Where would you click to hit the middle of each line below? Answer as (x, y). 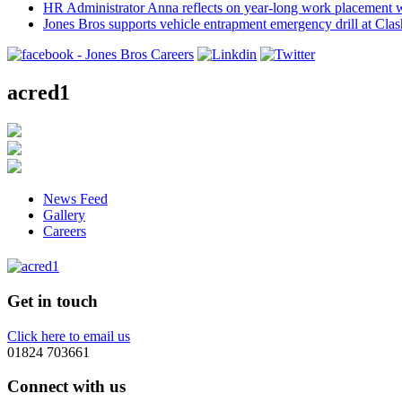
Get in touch (52, 301)
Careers (65, 231)
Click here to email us (69, 336)
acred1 (39, 92)
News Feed (75, 198)
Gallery (64, 214)
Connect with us (66, 387)
